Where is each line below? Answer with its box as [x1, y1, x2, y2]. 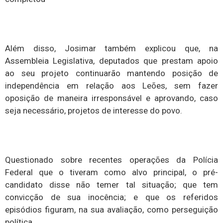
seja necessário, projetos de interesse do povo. [5, 106, 182, 116]
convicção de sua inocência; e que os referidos [5, 192, 218, 203]
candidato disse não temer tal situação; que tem [5, 180, 218, 190]
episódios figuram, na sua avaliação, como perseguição [5, 205, 218, 215]
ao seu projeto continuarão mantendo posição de [5, 68, 218, 79]
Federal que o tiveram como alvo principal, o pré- [5, 167, 218, 178]
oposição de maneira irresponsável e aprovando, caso [5, 93, 218, 104]
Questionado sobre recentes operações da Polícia [5, 155, 218, 165]
